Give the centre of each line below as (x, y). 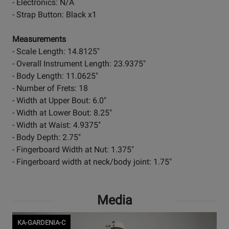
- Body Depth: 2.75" (47, 138)
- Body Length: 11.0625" (55, 76)
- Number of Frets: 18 (50, 88)
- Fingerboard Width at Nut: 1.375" (73, 150)
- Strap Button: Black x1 (54, 15)
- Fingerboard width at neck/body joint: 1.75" (92, 162)
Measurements (39, 39)
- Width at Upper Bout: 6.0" (59, 101)
